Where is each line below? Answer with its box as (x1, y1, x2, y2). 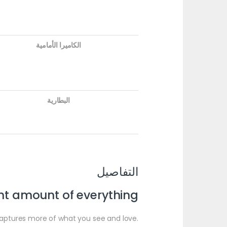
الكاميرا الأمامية (36, 40, 81, 51)
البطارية (47, 95, 70, 106)
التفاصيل (97, 164, 138, 180)
